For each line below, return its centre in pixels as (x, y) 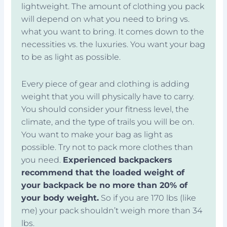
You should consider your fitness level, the (105, 109)
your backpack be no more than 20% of (105, 185)
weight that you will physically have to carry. (108, 97)
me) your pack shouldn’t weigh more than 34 (112, 211)
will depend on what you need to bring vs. (106, 19)
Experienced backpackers (118, 160)
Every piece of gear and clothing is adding (106, 84)
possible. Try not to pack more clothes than (107, 147)
